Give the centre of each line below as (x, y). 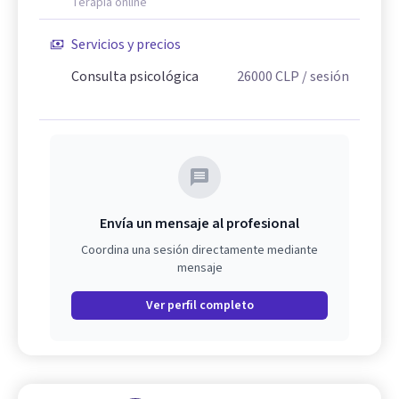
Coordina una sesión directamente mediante (199, 250)
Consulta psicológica (135, 77)
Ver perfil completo (199, 305)
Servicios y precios (126, 45)
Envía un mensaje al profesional (199, 224)
